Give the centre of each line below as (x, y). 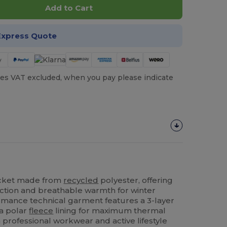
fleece (41, 210)
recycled (81, 180)
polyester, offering (136, 180)
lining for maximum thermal (110, 210)
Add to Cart (69, 8)
